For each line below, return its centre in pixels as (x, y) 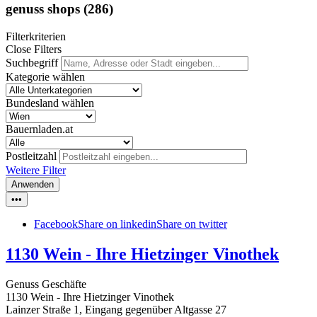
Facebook (56, 224)
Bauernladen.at (39, 129)
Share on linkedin (117, 224)
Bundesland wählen (50, 103)
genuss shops (45, 9)
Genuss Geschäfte (46, 284)
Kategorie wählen (45, 77)
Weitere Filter (36, 171)
